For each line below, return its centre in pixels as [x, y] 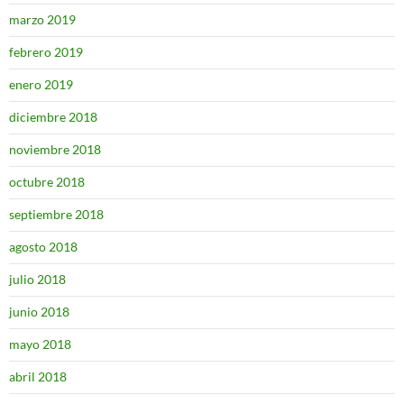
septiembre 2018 [56, 214]
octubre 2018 [47, 182]
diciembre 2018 [53, 117]
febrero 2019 [46, 52]
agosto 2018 [43, 247]
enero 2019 [41, 84]
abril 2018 [38, 376]
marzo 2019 [42, 19]
